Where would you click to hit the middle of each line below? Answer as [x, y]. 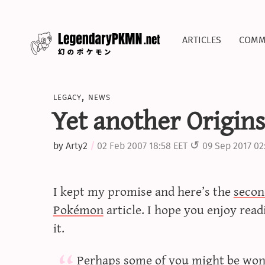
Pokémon [78, 209]
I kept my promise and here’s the [143, 191]
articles [202, 38]
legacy [67, 96]
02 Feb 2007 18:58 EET [142, 146]
